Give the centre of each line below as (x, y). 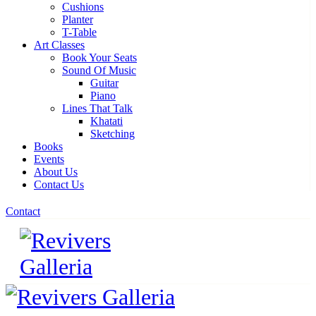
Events (49, 159)
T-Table (79, 32)
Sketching (113, 134)
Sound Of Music (99, 70)
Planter (78, 19)
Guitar (104, 83)
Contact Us (59, 184)
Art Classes (59, 45)
